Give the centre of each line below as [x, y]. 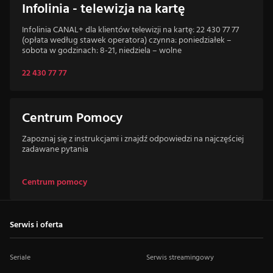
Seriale [20, 258]
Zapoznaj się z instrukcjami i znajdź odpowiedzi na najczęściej [133, 139]
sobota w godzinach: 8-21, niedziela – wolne [102, 51]
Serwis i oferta [36, 225]
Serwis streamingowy [180, 258]
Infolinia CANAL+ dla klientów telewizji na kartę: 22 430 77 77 [130, 30]
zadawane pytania [55, 150]
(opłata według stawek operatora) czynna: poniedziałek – [127, 41]
